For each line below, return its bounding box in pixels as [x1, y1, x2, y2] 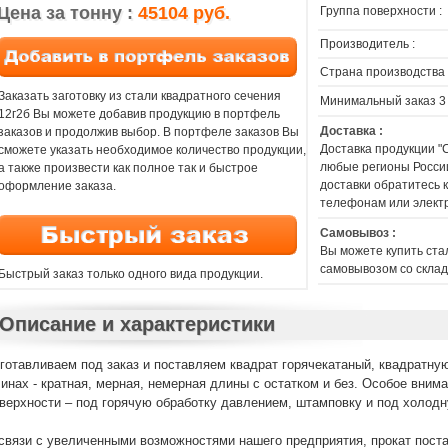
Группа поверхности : [320, 4, 442, 18]
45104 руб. [138, 3, 230, 23]
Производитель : [320, 37, 415, 51]
